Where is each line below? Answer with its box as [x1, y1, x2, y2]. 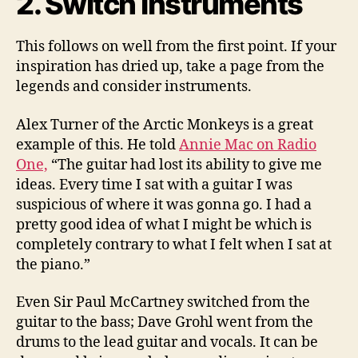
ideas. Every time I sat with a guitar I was [16, 175, 292, 194]
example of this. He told [16, 135, 179, 154]
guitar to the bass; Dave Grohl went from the [16, 313, 313, 332]
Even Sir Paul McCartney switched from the [16, 293, 310, 312]
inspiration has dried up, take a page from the [16, 58, 324, 76]
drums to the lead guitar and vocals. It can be [16, 333, 318, 352]
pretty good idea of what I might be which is [16, 215, 312, 234]
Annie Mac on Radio [179, 135, 316, 154]
